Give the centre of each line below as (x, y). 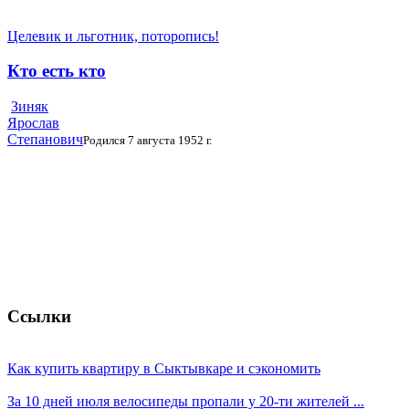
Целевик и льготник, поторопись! (113, 36)
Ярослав (33, 123)
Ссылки (39, 316)
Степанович (45, 140)
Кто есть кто (57, 71)
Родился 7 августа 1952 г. (147, 141)
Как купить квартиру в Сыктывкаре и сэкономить (164, 368)
